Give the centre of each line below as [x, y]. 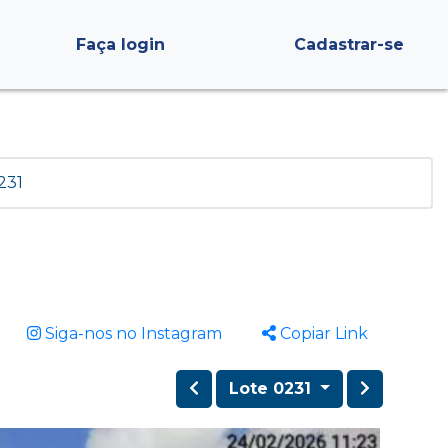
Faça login [120, 44]
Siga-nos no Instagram [131, 333]
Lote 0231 [273, 388]
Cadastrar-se [348, 44]
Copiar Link [322, 333]
